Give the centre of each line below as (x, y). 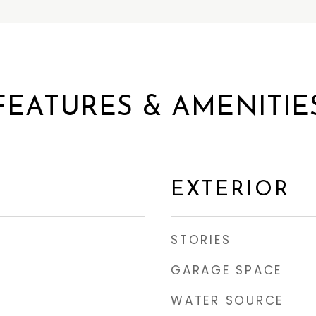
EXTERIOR (230, 190)
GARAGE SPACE (226, 270)
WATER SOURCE (227, 300)
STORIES (201, 240)
